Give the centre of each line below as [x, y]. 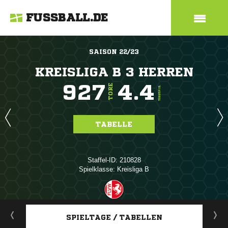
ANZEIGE [114, 204]
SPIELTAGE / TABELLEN [114, 217]
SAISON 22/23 [114, 52]
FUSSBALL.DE [67, 18]
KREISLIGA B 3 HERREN [114, 72]
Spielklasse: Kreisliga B [114, 169]
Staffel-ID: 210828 [114, 160]
